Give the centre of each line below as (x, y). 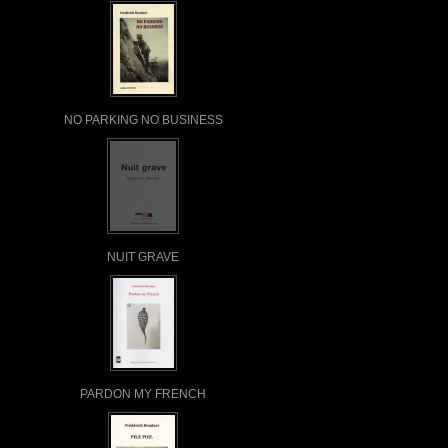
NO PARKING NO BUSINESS (143, 119)
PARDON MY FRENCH (143, 393)
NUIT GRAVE (143, 256)
